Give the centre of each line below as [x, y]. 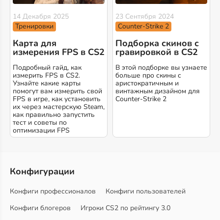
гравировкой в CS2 [157, 52]
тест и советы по [40, 123]
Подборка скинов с [157, 43]
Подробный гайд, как [47, 68]
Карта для [35, 43]
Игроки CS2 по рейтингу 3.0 [125, 208]
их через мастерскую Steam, [59, 107]
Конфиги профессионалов [53, 192]
